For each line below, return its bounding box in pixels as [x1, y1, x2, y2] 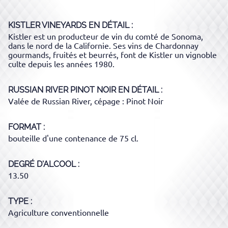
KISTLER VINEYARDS [8, 20, 87, 30]
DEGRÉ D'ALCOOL [8, 159, 76, 169]
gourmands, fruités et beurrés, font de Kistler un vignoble [8, 50, 217, 60]
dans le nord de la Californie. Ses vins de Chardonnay [8, 41, 198, 50]
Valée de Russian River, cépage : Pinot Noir [8, 96, 163, 106]
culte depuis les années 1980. [8, 59, 115, 69]
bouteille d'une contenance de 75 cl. [8, 133, 138, 143]
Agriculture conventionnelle [8, 208, 109, 217]
